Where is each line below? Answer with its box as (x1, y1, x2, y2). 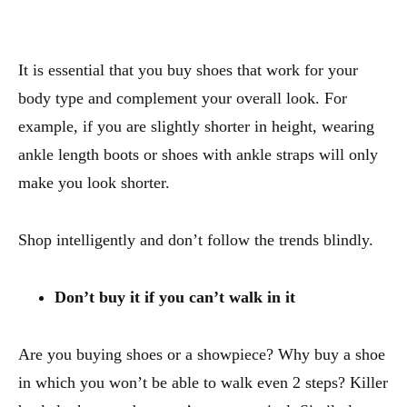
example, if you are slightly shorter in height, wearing (18, 116, 374, 135)
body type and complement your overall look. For (18, 88, 347, 107)
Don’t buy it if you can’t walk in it (55, 287, 295, 306)
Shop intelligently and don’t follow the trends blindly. (18, 230, 373, 249)
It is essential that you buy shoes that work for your (18, 60, 358, 79)
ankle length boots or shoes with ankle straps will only (18, 144, 378, 164)
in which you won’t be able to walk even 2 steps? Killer (18, 372, 388, 392)
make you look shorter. (18, 173, 170, 192)
